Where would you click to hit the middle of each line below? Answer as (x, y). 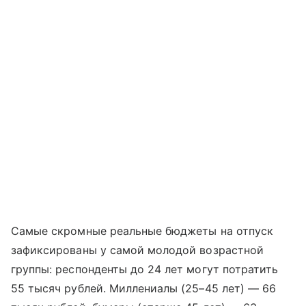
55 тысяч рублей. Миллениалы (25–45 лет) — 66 (144, 289)
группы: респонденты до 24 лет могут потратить (145, 269)
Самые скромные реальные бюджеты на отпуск (142, 231)
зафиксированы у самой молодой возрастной (137, 250)
